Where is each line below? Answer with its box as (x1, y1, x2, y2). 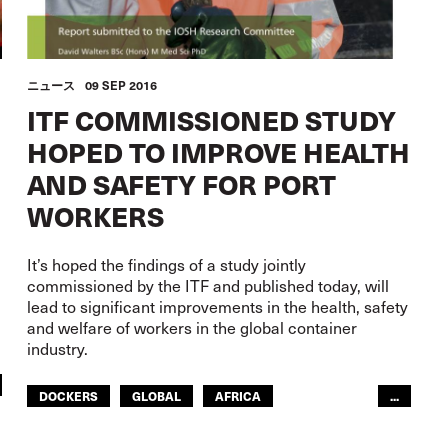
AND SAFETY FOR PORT (27, 164, 337, 203)
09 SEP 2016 (85, 77, 158, 93)
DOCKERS (39, 387, 99, 404)
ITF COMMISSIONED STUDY (27, 100, 397, 139)
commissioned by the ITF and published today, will (27, 275, 390, 296)
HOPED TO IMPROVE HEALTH (27, 132, 411, 171)
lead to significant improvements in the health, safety (27, 296, 409, 317)
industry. (27, 338, 89, 359)
